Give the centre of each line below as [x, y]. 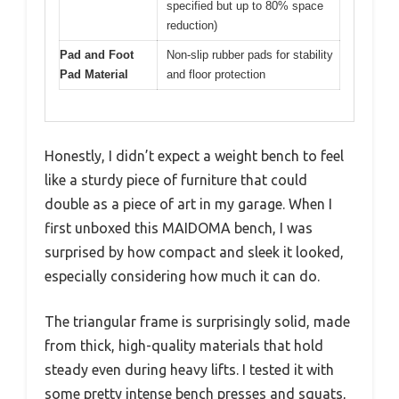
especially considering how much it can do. [182, 276]
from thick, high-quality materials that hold [184, 345]
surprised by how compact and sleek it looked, [194, 252]
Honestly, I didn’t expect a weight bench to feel [194, 155]
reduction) [192, 26]
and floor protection [216, 75]
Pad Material [94, 75]
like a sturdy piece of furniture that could [176, 179]
